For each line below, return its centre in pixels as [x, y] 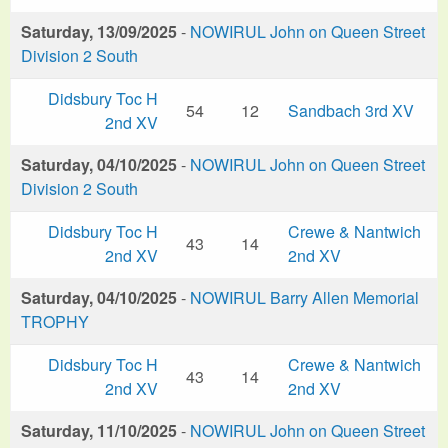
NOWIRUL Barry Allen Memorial [304, 297]
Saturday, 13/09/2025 [99, 31]
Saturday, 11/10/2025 [99, 430]
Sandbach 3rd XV [351, 110]
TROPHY [55, 321]
